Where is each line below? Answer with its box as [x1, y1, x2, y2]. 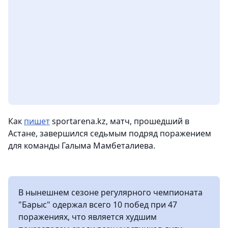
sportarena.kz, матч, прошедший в [50, 116, 189, 127]
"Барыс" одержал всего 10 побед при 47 [18, 199, 177, 210]
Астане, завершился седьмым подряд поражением [8, 128, 211, 139]
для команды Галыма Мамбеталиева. [8, 140, 155, 151]
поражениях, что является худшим [18, 211, 157, 222]
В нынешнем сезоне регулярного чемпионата [18, 187, 203, 198]
